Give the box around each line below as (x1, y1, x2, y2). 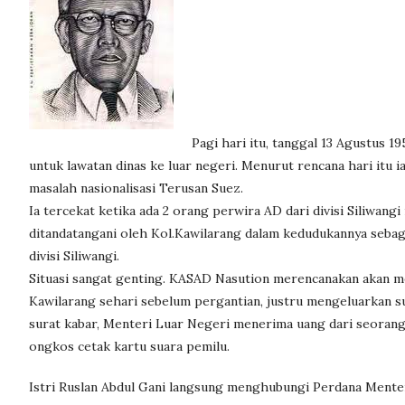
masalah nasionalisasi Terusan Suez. (29, 180, 243, 196)
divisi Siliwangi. (29, 248, 119, 264)
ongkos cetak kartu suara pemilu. (29, 338, 230, 354)
